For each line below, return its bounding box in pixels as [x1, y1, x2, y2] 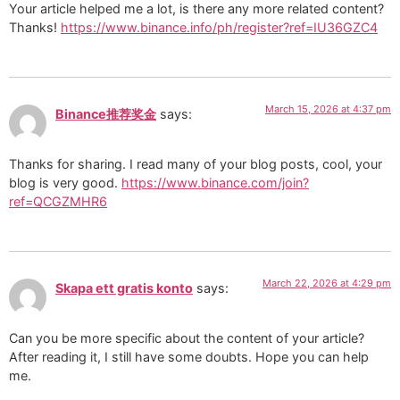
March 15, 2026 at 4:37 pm [265, 102, 391, 115]
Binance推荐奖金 [55, 105, 156, 121]
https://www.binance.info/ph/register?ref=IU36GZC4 [61, 20, 378, 36]
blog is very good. [9, 175, 121, 191]
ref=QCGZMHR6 [9, 194, 107, 210]
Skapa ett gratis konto [55, 279, 193, 296]
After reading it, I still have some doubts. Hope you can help [9, 348, 369, 364]
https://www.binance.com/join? [121, 175, 309, 191]
